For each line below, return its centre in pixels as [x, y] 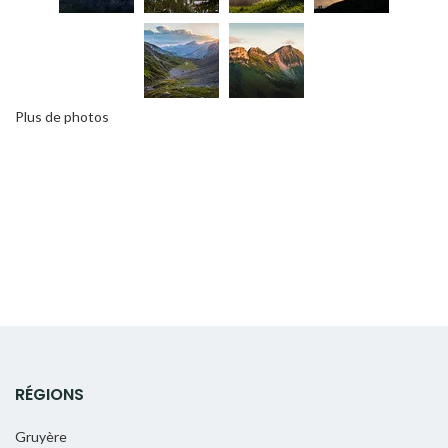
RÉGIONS [49, 394]
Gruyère [41, 436]
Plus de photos [62, 116]
